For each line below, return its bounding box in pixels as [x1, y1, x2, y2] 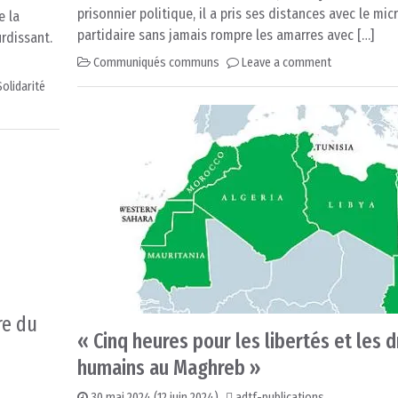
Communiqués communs [93, 55, 219, 71]
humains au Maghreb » [77, 355, 260, 381]
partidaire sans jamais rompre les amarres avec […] [77, 27, 374, 44]
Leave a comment [242, 55, 331, 71]
